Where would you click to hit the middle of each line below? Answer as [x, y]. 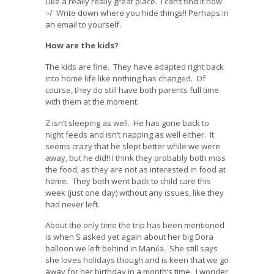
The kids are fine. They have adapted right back [135, 67]
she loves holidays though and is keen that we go [137, 260]
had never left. [72, 204]
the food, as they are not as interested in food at [135, 169]
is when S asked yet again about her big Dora [129, 237]
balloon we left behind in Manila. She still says [131, 249]
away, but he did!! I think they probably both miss [135, 157]
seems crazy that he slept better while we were [133, 146]
